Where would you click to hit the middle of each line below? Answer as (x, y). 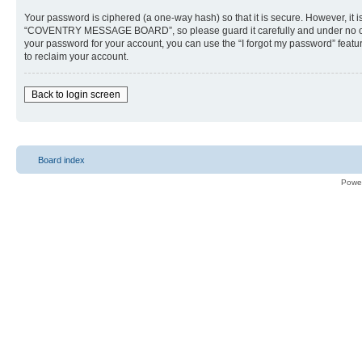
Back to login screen (76, 94)
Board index (61, 160)
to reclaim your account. (76, 56)
